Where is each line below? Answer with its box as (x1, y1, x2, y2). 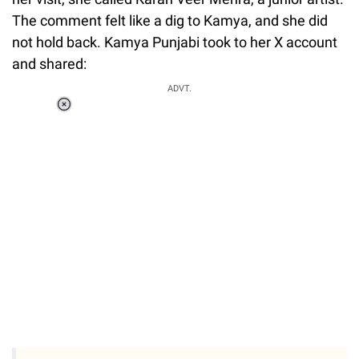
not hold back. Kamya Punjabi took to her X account (12, 33, 337, 50)
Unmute (112, 130, 152, 143)
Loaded (103, 109, 141, 123)
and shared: (12, 54, 87, 72)
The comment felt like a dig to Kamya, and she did (12, 11, 328, 29)
